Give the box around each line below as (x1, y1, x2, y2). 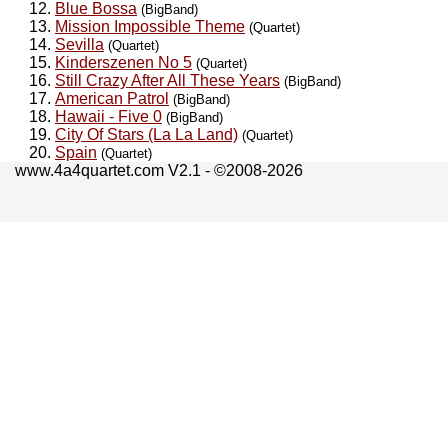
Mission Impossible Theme (55, 17, 245, 35)
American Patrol (55, 89, 169, 107)
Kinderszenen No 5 (55, 53, 192, 71)
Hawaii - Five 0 (55, 107, 162, 125)
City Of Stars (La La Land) (55, 125, 238, 143)
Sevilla (55, 35, 104, 53)
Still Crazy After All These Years (55, 71, 280, 89)
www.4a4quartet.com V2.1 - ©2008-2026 (15, 162, 303, 179)
